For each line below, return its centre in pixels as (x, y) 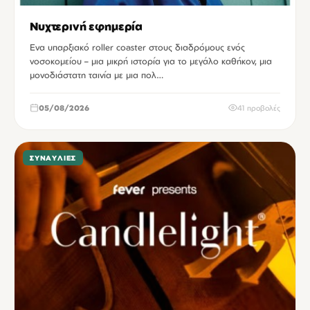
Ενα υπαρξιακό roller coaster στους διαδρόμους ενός (137, 47)
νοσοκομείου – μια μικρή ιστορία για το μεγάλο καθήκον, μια (151, 61)
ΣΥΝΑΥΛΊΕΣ (53, 157)
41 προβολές (259, 108)
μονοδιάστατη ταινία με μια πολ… (97, 74)
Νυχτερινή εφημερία (86, 26)
